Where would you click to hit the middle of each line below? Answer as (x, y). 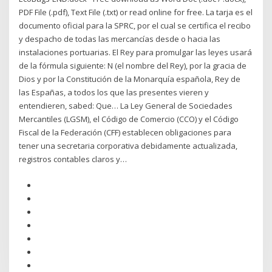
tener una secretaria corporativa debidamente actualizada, (128, 146)
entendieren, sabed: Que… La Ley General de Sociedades (126, 106)
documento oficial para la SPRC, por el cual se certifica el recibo (135, 26)
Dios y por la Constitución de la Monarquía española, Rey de (130, 79)
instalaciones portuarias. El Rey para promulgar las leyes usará (136, 53)
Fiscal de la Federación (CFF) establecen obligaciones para (125, 133)
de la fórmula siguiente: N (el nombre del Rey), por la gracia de (133, 66)
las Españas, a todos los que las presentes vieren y (114, 93)
